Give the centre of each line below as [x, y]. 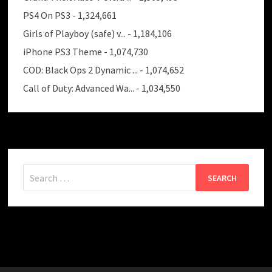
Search [37, 170]
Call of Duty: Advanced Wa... [79, 88]
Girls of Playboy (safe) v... [75, 34]
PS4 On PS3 [47, 15]
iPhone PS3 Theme [63, 52]
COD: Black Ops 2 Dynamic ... [81, 70]
